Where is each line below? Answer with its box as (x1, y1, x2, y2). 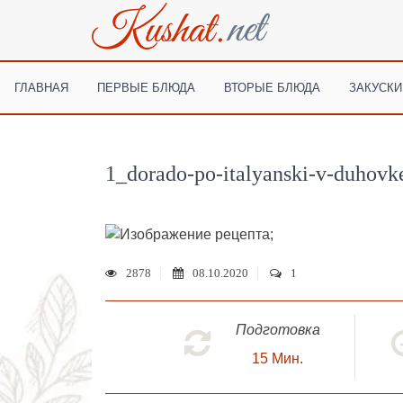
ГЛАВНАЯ (14, 80, 69, 94)
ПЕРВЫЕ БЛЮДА (97, 80, 196, 94)
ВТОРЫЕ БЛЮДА (224, 80, 321, 94)
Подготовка (235, 321, 320, 337)
